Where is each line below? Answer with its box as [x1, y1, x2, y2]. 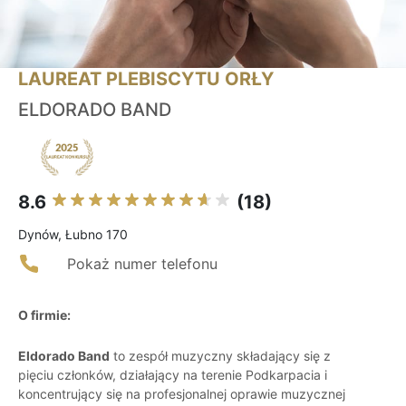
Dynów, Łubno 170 [18, 227, 128, 243]
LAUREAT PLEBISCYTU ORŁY [18, 68, 274, 91]
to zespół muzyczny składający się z [110, 348, 331, 364]
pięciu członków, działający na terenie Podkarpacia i [18, 367, 327, 383]
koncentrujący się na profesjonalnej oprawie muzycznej [18, 386, 345, 402]
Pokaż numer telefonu [67, 255, 217, 274]
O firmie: [18, 307, 71, 324]
